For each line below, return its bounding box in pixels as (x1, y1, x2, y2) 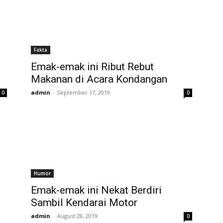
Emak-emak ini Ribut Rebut (31, 61, 154, 73)
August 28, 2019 (57, 212, 98, 220)
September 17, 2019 (57, 89, 110, 96)
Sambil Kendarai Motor (31, 197, 137, 209)
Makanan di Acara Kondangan (31, 73, 167, 85)
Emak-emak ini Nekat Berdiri (31, 184, 162, 196)
